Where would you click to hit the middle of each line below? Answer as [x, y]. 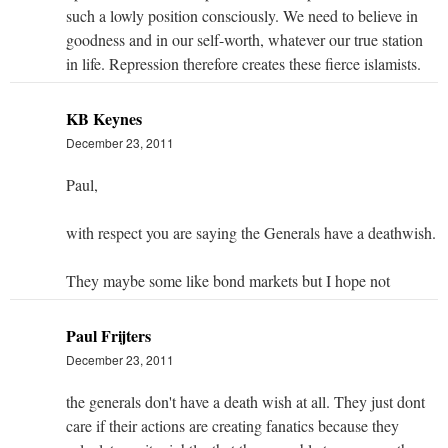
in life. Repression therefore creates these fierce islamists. [243, 63]
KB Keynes [104, 118]
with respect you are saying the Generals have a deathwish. [251, 232]
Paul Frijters [108, 335]
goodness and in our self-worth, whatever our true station [244, 39]
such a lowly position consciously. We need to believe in [242, 15]
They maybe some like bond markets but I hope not [228, 280]
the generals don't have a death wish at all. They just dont [245, 401]
